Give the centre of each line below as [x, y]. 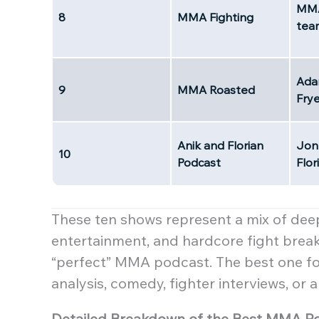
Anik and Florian [220, 145]
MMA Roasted [216, 89]
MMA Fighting [215, 17]
